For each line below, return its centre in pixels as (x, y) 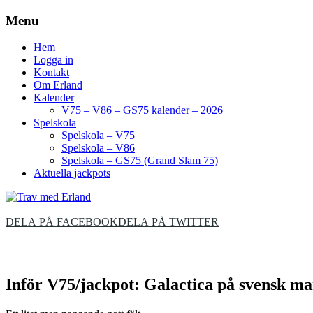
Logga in (53, 60)
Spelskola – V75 (98, 136)
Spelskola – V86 (98, 148)
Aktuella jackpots (72, 173)
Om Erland (58, 85)
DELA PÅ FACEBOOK (62, 222)
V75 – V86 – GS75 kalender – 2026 (142, 110)
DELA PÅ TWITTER (168, 222)
